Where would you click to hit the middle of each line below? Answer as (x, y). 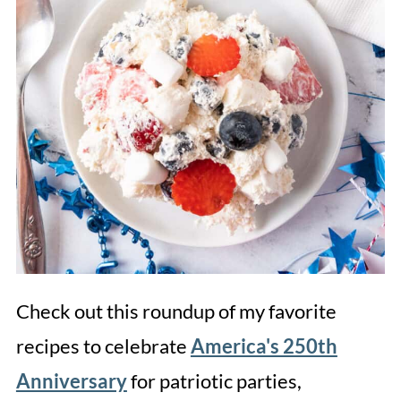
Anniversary (71, 380)
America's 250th (264, 346)
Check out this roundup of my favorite (176, 311)
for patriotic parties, (214, 380)
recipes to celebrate (103, 346)
